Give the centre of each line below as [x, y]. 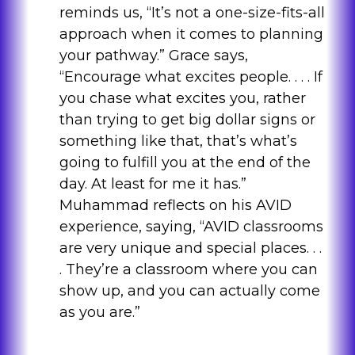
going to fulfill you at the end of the [185, 163]
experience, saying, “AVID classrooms [191, 227]
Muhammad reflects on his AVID [175, 206]
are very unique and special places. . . [190, 248]
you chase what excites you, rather [182, 99]
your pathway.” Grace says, [153, 56]
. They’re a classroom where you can [188, 270]
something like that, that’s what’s [178, 141]
